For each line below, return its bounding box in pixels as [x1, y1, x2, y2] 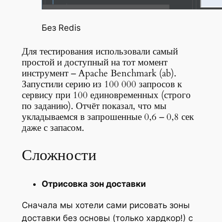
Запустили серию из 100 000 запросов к [21, 78, 182, 91]
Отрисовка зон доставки [41, 179, 146, 189]
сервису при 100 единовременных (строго [21, 89, 191, 102]
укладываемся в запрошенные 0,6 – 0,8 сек [21, 111, 194, 123]
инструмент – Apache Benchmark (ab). [21, 67, 176, 80]
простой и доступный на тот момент [21, 56, 167, 69]
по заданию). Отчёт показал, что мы [21, 100, 166, 112]
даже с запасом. [21, 121, 84, 134]
